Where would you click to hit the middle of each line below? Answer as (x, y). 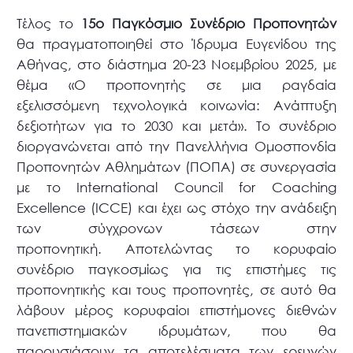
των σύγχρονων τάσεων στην (176, 229)
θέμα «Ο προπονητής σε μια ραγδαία (176, 85)
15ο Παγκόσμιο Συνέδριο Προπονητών (209, 24)
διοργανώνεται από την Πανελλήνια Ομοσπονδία (176, 147)
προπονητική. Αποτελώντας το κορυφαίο (176, 249)
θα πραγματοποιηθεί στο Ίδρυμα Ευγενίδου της (176, 44)
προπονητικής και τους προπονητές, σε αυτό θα (176, 290)
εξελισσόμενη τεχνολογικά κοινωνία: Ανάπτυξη (176, 106)
